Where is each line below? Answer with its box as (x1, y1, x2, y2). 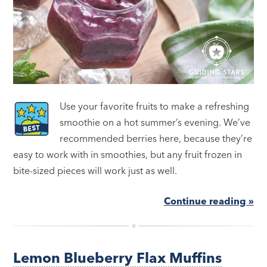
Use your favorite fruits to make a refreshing (60, 100, 250, 113)
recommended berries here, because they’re (60, 132, 253, 145)
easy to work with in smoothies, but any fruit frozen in (13, 148, 243, 161)
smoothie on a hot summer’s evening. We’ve (60, 116, 251, 129)
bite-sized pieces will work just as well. (13, 164, 178, 177)
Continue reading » (163, 195, 254, 207)
